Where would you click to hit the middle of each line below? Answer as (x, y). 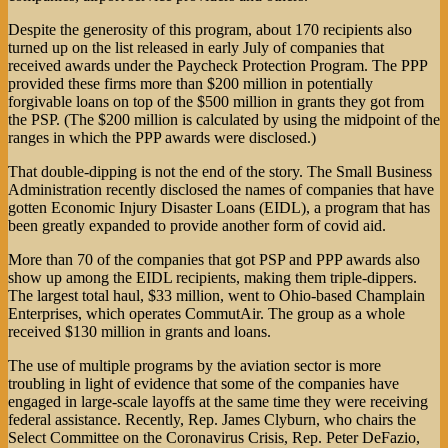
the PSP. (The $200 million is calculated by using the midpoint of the (224, 119)
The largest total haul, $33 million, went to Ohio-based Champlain (216, 295)
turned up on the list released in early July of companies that (196, 47)
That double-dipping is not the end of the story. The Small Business (220, 171)
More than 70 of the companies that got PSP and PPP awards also (214, 259)
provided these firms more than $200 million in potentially (190, 83)
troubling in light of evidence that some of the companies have (203, 383)
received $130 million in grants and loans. (139, 331)
